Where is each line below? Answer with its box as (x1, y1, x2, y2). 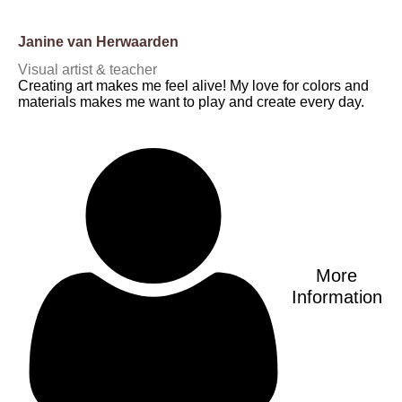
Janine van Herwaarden (18, 34, 179, 49)
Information (291, 286, 382, 307)
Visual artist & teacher (18, 62, 157, 77)
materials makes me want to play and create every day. (18, 94, 364, 109)
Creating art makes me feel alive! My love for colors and (18, 78, 369, 93)
